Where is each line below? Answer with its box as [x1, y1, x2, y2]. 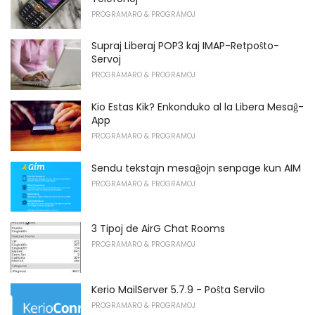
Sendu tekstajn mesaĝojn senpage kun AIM [91, 160, 301, 175]
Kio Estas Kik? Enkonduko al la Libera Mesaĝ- [91, 100, 304, 114]
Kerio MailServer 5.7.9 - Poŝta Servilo [91, 282, 265, 297]
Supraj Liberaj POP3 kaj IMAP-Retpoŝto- [91, 39, 279, 53]
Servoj [91, 52, 121, 67]
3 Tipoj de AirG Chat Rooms [91, 221, 225, 236]
